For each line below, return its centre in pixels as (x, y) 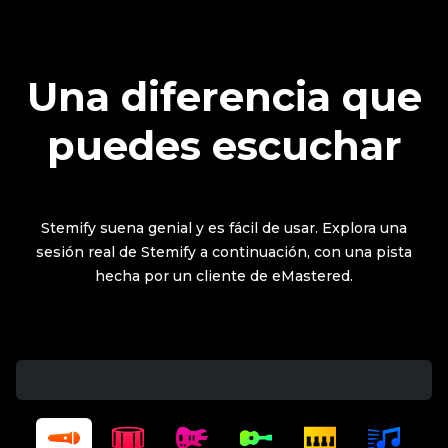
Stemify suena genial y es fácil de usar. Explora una (224, 227)
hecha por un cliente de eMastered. (224, 275)
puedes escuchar (224, 145)
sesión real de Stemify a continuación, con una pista (224, 251)
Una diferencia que (224, 96)
